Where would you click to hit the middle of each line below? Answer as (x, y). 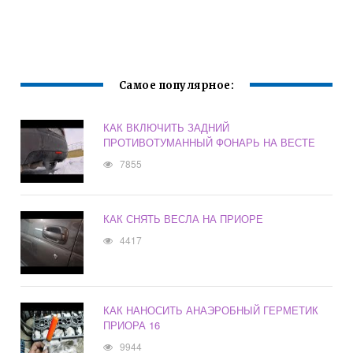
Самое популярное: (176, 86)
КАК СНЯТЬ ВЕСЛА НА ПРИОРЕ (184, 219)
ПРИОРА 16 (132, 325)
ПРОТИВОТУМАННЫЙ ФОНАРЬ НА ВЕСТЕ (210, 143)
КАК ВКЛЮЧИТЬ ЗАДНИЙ (167, 128)
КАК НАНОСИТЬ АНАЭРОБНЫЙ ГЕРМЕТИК (211, 310)
